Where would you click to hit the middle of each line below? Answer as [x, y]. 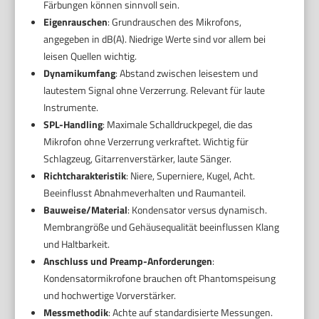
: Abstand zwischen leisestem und [186, 73]
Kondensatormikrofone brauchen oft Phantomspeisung [159, 278]
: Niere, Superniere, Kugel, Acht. [190, 176]
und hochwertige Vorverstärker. [109, 296]
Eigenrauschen [75, 22]
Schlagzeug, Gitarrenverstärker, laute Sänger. [137, 159]
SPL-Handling [73, 125]
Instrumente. [70, 108]
